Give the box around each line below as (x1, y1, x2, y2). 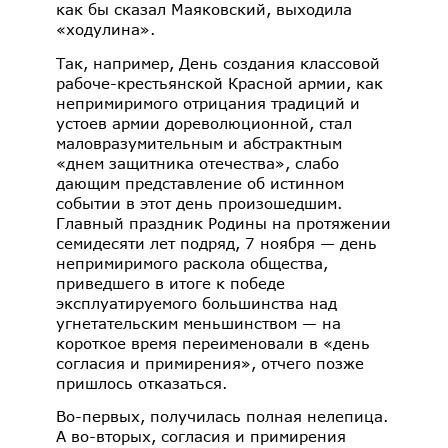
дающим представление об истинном (56, 173, 344, 192)
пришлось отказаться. (56, 373, 237, 392)
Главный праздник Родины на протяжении (56, 213, 391, 232)
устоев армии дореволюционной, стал (56, 113, 352, 132)
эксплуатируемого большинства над (56, 293, 337, 312)
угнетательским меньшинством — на (56, 313, 341, 332)
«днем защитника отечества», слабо (56, 153, 339, 172)
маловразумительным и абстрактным (56, 133, 342, 152)
